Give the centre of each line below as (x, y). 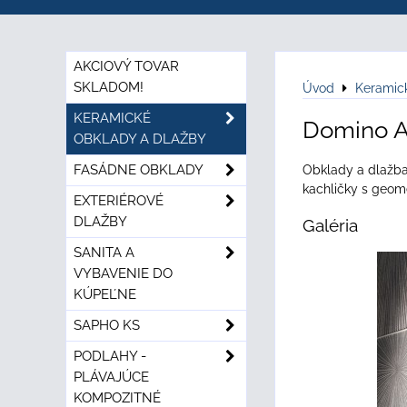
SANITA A (104, 253)
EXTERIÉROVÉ (119, 201)
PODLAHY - (110, 356)
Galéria (330, 225)
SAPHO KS (107, 325)
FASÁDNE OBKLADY (139, 170)
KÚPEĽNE (105, 294)
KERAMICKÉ (112, 118)
